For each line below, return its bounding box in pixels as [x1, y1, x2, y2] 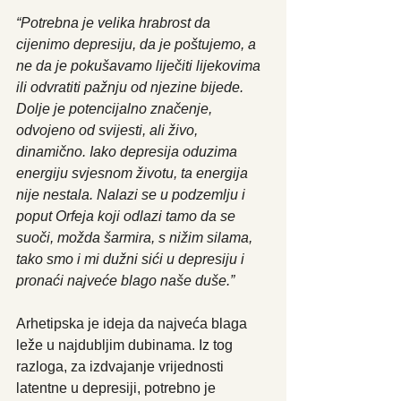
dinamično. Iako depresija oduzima [16, 143, 241, 159]
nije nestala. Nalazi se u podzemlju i [16, 186, 249, 202]
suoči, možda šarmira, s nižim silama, [16, 229, 256, 245]
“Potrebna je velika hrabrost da [16, 14, 214, 30]
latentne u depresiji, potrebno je [16, 380, 219, 396]
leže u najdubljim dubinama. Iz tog [16, 337, 236, 353]
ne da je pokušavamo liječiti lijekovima [16, 57, 264, 73]
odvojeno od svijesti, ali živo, [16, 122, 201, 138]
